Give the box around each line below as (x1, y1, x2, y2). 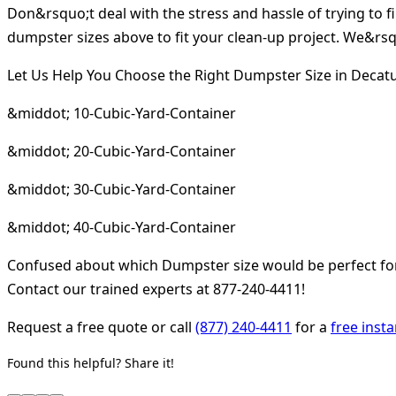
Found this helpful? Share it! (7, 354, 174, 371)
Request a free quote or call (7, 316, 195, 337)
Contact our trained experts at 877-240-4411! (7, 278, 305, 299)
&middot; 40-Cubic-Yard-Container (7, 217, 236, 237)
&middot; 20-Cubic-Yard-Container (7, 141, 236, 161)
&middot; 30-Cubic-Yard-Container (7, 179, 236, 199)
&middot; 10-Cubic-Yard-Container (7, 103, 236, 123)
